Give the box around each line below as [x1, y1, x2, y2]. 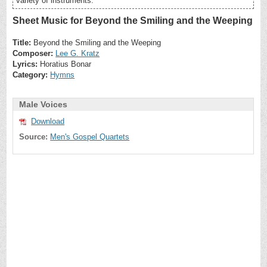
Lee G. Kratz [55, 49, 100, 58]
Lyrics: [13, 60, 38, 69]
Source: [19, 132, 48, 141]
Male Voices [19, 100, 68, 109]
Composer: [13, 49, 54, 58]
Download [31, 117, 65, 126]
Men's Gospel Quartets [50, 132, 130, 141]
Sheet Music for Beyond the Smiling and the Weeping [13, 15, 253, 26]
